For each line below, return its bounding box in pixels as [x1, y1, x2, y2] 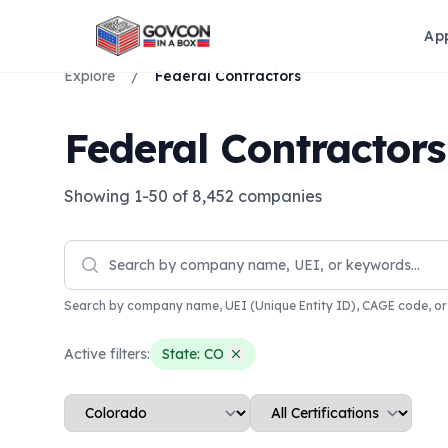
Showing [64, 186, 134, 206]
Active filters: [64, 345, 150, 363]
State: [162, 345, 204, 363]
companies [234, 186, 322, 206]
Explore [64, 67, 115, 85]
